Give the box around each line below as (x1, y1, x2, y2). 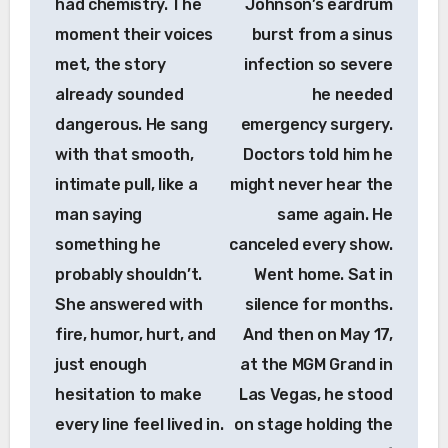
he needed (311, 84, 393, 104)
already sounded (55, 84, 184, 104)
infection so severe (243, 54, 393, 74)
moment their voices (55, 24, 214, 44)
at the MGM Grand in (239, 354, 393, 374)
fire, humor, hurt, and (55, 324, 217, 344)
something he (55, 234, 161, 254)
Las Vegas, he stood (238, 384, 393, 404)
